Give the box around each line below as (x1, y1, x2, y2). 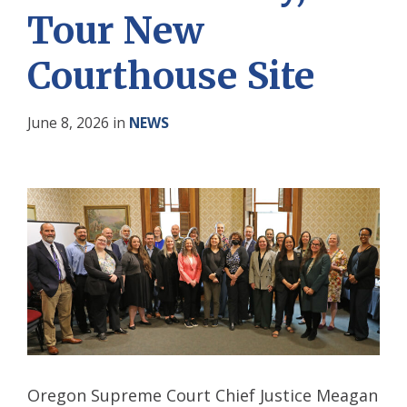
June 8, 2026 (27, 113, 113, 134)
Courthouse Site (27, 53, 314, 100)
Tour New (27, 7, 204, 55)
